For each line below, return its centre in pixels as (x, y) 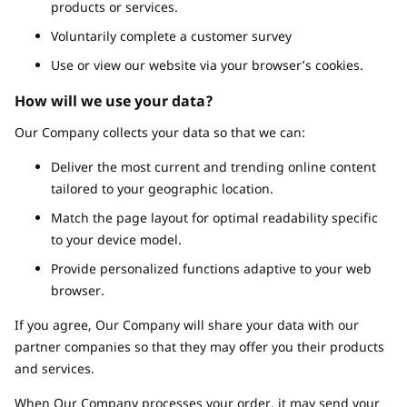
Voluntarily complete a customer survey (171, 36)
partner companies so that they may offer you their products (199, 347)
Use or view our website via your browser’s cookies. (207, 65)
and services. (55, 368)
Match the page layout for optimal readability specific (214, 218)
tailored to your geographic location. (162, 189)
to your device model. (116, 239)
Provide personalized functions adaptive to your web (211, 268)
